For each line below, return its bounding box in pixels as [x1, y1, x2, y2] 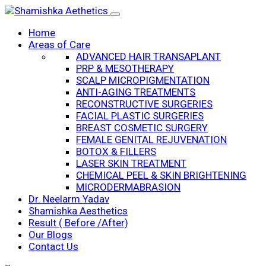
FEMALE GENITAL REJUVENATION [76, 134, 227, 145]
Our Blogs [28, 229, 72, 240]
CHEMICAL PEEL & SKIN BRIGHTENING [76, 169, 246, 181]
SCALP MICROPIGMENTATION [76, 74, 210, 86]
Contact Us [28, 240, 78, 252]
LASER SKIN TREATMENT [76, 157, 186, 169]
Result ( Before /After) [28, 217, 128, 229]
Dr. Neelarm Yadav [28, 193, 109, 205]
